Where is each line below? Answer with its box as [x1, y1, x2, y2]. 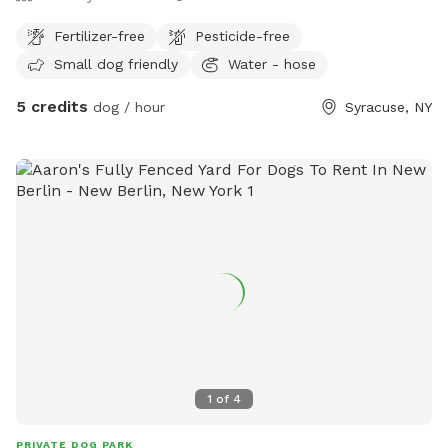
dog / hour [88, 99, 165, 116]
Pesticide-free [195, 27, 290, 44]
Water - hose [228, 55, 316, 72]
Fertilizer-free [54, 27, 145, 44]
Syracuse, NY [345, 99, 432, 116]
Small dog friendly [54, 55, 178, 72]
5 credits [16, 97, 88, 117]
